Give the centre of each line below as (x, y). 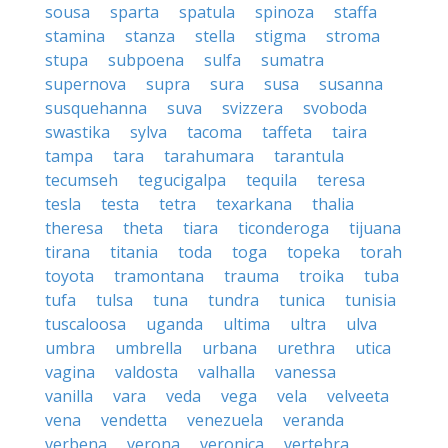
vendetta (134, 420)
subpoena (146, 60)
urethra (306, 348)
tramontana (159, 276)
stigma (280, 36)
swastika (77, 132)
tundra (233, 300)
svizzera (252, 108)
